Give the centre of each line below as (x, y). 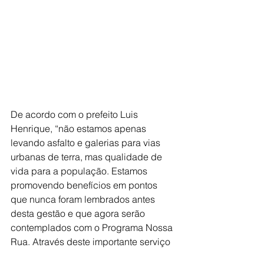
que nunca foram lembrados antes (84, 199)
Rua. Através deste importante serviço (92, 242)
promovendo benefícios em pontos (85, 185)
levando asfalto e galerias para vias (87, 143)
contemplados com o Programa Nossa (93, 227)
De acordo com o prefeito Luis (75, 114)
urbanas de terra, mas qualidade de (88, 157)
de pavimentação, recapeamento (82, 256)
